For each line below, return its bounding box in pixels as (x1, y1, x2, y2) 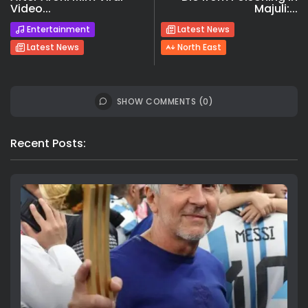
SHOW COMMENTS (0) (116, 95, 214, 107)
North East (177, 41, 221, 53)
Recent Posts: (10, 135, 86, 151)
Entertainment (27, 23, 90, 35)
